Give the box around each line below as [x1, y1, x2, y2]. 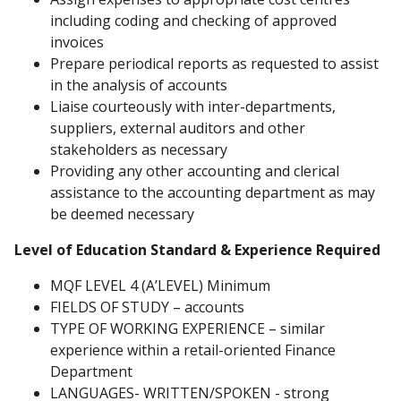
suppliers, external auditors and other [50, 118, 305, 138]
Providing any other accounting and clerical [50, 161, 339, 181]
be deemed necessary [50, 204, 194, 224]
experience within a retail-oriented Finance [50, 340, 336, 360]
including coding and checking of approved [50, 11, 337, 30]
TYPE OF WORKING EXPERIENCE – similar [50, 319, 325, 338]
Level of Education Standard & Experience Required [14, 240, 380, 260]
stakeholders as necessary [50, 140, 227, 159]
